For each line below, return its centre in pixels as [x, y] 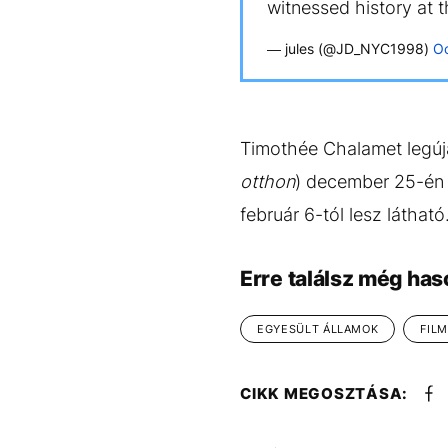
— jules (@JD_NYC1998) [350, 48]
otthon [267, 181]
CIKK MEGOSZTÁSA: [324, 393]
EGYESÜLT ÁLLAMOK [318, 329]
